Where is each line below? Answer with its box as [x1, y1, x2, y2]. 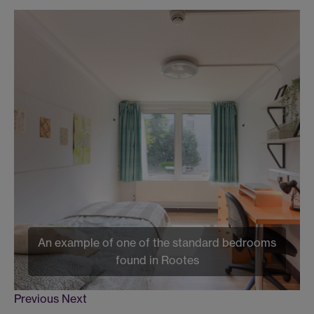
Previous [14, 292, 59, 306]
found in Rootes [115, 253, 199, 268]
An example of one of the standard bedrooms [38, 235, 276, 250]
